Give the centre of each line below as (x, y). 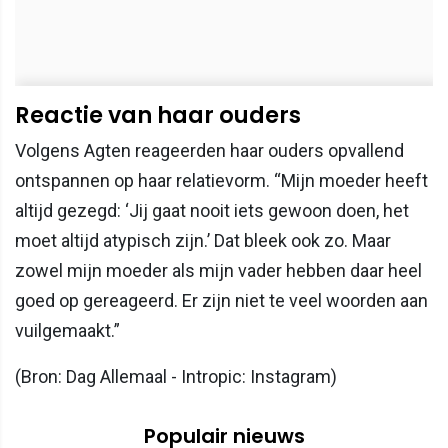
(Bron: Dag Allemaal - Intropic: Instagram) (176, 377)
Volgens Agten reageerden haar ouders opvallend (209, 151)
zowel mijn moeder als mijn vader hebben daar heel (218, 271)
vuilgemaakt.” (67, 331)
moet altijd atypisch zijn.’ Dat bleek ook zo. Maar (203, 241)
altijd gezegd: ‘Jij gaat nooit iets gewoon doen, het (212, 211)
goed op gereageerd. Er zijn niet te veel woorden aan (221, 301)
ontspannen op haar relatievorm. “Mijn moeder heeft (221, 181)
